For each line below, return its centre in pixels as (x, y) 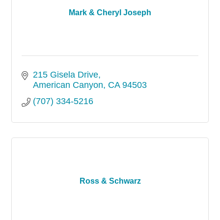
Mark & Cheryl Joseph (110, 13)
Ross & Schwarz (110, 181)
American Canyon (68, 85)
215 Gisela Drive (65, 75)
